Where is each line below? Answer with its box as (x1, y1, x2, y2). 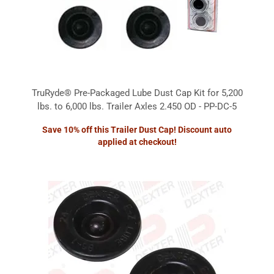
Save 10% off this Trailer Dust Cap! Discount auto (42, 125, 232, 135)
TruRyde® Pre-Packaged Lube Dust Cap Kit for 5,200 (31, 87, 243, 98)
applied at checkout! (97, 137, 177, 147)
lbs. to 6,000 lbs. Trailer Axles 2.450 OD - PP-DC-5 (37, 101, 237, 112)
